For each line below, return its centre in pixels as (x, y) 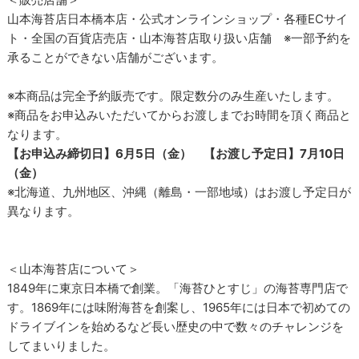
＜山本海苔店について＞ (74, 269)
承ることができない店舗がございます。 (116, 58)
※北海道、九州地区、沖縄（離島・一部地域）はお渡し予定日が (179, 192)
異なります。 (44, 212)
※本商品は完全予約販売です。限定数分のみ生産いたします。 (173, 96)
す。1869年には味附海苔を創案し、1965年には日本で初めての (179, 308)
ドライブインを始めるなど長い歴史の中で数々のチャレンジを (176, 327)
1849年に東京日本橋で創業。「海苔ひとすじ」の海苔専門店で (178, 288)
